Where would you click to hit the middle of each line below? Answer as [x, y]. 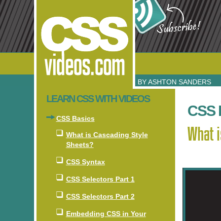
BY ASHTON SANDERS [174, 82]
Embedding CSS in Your [106, 214]
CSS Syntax [85, 162]
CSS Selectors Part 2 [100, 196]
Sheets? [80, 145]
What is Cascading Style [107, 135]
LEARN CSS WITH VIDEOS [98, 99]
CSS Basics [75, 118]
